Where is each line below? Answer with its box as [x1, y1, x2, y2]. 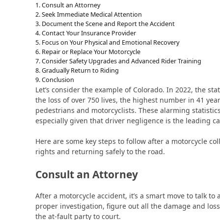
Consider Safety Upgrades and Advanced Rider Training [41, 56, 201, 65]
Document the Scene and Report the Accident [41, 19, 175, 28]
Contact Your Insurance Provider [41, 28, 136, 37]
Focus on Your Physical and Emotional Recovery [41, 38, 179, 47]
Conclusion [41, 75, 74, 84]
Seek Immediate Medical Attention [41, 10, 142, 19]
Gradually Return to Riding [41, 66, 119, 75]
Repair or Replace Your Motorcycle [41, 47, 140, 56]
